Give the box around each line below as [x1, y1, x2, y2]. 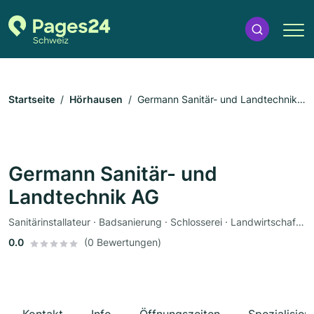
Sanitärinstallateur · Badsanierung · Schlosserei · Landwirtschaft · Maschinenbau [296, 216, 304, 228]
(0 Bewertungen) [84, 236, 161, 249]
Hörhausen [69, 93, 123, 106]
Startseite [8, 93, 55, 106]
